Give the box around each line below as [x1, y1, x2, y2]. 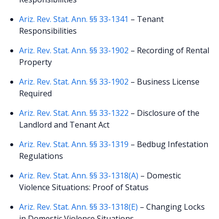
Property [19, 56, 52, 67]
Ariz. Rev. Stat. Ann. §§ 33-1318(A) [19, 170, 139, 181]
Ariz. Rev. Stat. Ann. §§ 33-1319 [19, 138, 129, 150]
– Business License [129, 76, 200, 87]
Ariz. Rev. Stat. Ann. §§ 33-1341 [19, 13, 129, 24]
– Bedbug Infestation [129, 138, 209, 150]
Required [19, 88, 52, 99]
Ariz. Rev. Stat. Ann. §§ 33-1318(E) [19, 201, 138, 212]
